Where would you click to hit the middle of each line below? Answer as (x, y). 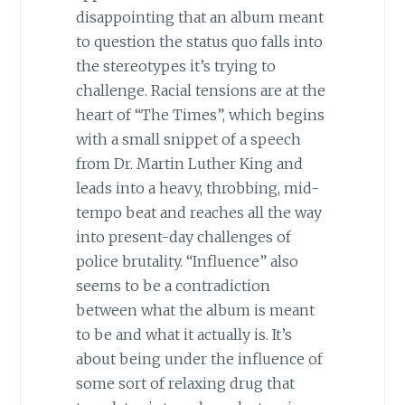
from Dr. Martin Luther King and (189, 164)
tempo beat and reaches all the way (198, 213)
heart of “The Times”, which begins (200, 115)
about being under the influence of (199, 359)
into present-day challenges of (183, 237)
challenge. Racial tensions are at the (200, 91)
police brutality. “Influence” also (187, 262)
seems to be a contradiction (173, 286)
